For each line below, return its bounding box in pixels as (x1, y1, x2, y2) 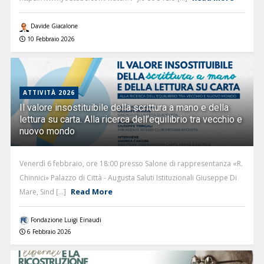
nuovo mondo (19, 125, 75, 137)
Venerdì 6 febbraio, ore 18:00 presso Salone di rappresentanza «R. (19, 158, 243, 169)
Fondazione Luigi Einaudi (30, 215, 101, 224)
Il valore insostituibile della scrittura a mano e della (19, 101, 229, 113)
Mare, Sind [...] (19, 186, 68, 197)
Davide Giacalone (30, 22, 78, 31)
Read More (71, 186, 113, 197)
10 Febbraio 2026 (27, 34, 75, 43)
